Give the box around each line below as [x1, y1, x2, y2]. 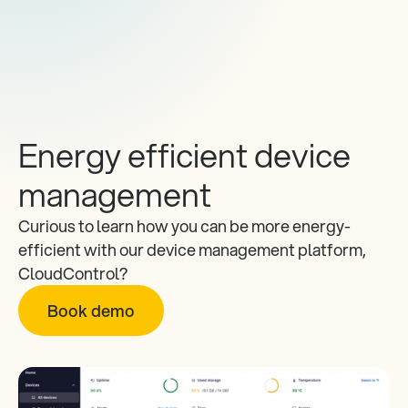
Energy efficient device [18, 131, 351, 178]
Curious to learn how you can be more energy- [18, 214, 351, 238]
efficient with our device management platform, [18, 238, 366, 261]
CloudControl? [18, 261, 130, 285]
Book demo [47, 299, 135, 322]
